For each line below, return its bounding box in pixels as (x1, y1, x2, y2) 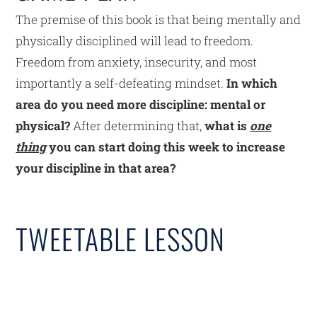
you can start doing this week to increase (46, 138, 286, 155)
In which (224, 74, 278, 91)
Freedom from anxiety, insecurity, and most (16, 53, 258, 70)
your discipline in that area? (16, 159, 176, 176)
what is (204, 117, 250, 134)
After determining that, (70, 117, 205, 134)
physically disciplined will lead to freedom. (16, 32, 254, 49)
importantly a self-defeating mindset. (16, 74, 224, 91)
